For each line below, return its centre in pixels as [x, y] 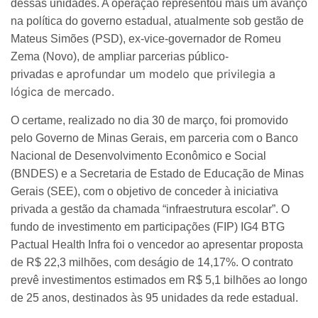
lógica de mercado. [62, 91]
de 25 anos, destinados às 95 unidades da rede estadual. [154, 297]
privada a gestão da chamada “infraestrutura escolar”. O [150, 209]
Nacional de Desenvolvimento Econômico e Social [138, 155]
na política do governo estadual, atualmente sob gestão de [157, 21]
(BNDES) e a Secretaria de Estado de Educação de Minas [157, 173]
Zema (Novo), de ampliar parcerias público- [120, 56]
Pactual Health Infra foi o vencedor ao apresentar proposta [157, 244]
